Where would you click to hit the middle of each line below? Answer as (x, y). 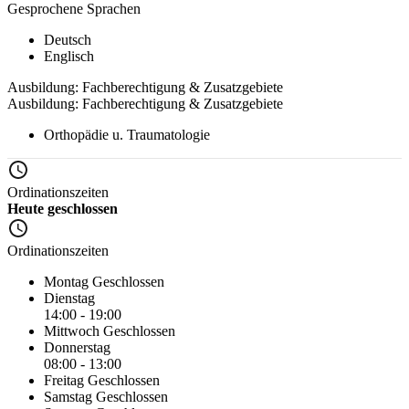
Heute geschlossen (63, 208)
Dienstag (69, 298)
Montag (68, 281)
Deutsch (68, 39)
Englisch (69, 56)
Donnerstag (77, 347)
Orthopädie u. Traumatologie (127, 134)
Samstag (70, 396)
